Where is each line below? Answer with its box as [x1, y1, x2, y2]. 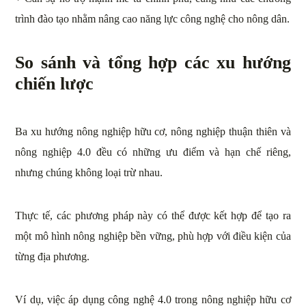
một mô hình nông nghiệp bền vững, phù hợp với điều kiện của [15, 230, 291, 242]
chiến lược [15, 74, 94, 94]
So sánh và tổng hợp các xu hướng [15, 53, 291, 73]
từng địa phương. [15, 251, 90, 263]
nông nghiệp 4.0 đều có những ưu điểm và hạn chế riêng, [15, 146, 291, 158]
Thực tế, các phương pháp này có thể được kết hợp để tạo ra [15, 210, 291, 222]
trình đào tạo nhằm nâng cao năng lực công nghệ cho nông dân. [15, 13, 290, 25]
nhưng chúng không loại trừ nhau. [15, 167, 163, 179]
